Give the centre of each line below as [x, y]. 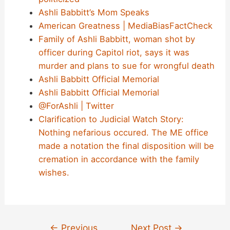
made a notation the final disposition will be [126, 146]
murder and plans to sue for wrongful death [126, 66]
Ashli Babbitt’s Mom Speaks [94, 13]
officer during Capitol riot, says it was [114, 53]
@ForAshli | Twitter [76, 106]
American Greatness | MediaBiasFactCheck [125, 26]
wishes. [54, 173]
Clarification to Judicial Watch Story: [111, 119]
